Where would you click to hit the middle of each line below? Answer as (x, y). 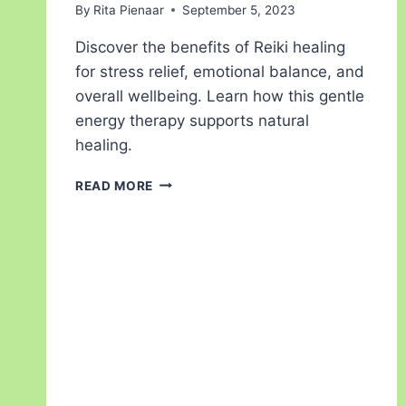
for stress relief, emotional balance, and (220, 71)
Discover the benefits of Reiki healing (210, 47)
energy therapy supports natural (192, 120)
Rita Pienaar (129, 10)
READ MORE (115, 185)
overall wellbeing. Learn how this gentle (220, 96)
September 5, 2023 (239, 10)
